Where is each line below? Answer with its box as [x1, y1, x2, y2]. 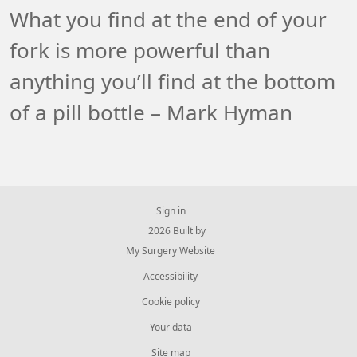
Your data [149, 323, 192, 332]
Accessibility [143, 272, 198, 281]
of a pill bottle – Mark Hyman [10, 103, 292, 124]
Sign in [155, 206, 186, 216]
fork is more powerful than [10, 41, 270, 61]
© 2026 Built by [135, 226, 206, 236]
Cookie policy [141, 297, 200, 307]
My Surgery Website [126, 246, 215, 256]
